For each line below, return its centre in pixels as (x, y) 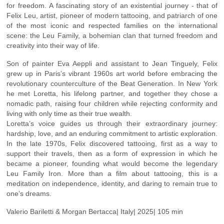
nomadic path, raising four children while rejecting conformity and (112, 103)
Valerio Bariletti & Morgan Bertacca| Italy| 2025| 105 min (95, 211)
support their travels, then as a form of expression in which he (112, 153)
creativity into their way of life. (53, 45)
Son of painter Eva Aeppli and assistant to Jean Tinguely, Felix (112, 63)
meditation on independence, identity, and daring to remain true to (112, 183)
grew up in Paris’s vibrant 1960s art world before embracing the (112, 73)
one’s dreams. (29, 193)
